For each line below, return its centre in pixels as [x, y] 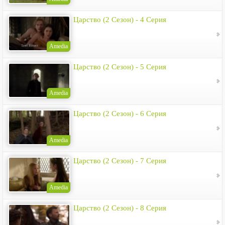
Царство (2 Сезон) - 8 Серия [120, 208]
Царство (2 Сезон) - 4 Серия [120, 19]
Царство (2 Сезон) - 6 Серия [120, 114]
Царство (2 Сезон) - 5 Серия [120, 67]
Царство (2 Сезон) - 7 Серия [120, 160]
